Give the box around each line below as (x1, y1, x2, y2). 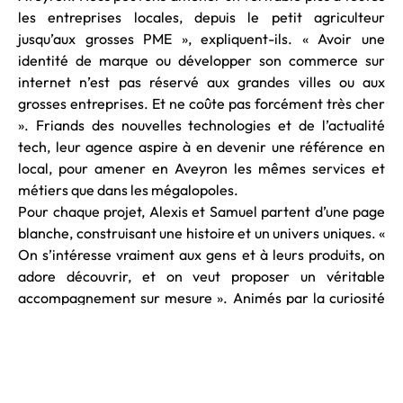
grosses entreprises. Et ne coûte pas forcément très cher (18, 94, 385, 113)
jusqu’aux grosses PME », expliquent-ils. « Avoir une (18, 30, 385, 49)
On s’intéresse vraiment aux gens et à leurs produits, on (18, 246, 385, 264)
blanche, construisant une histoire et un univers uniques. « (18, 224, 385, 243)
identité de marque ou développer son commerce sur (18, 51, 385, 70)
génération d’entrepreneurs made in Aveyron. (18, 354, 309, 372)
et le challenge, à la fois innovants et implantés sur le (18, 310, 385, 329)
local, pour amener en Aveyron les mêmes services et (18, 159, 385, 178)
